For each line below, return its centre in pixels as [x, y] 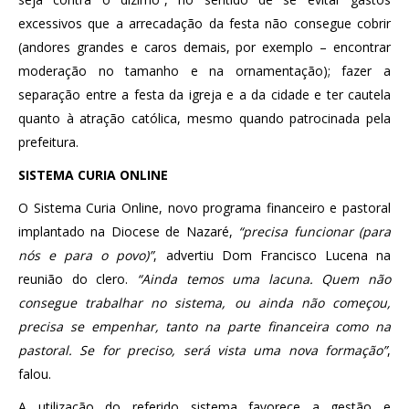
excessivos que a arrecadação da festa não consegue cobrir [204, 23]
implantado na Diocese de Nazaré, [129, 231]
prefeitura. [48, 142]
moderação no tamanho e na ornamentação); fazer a [204, 70]
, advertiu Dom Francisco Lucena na [273, 255]
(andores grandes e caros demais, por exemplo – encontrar [204, 47]
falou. [35, 373]
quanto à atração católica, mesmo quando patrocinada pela [204, 118]
